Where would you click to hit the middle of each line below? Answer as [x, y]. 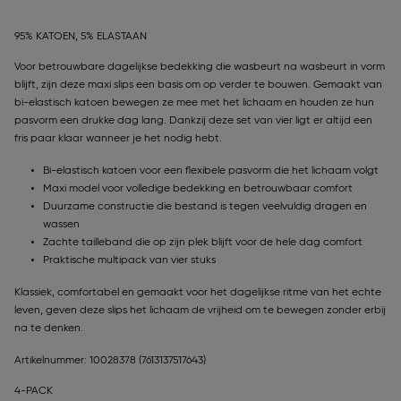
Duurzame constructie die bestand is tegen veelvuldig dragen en [205, 207]
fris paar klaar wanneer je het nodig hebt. [118, 139]
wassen [61, 225]
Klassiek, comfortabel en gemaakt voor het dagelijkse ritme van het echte [198, 293]
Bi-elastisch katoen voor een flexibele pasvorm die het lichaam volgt [211, 171]
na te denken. [49, 329]
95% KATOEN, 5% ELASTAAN [81, 37]
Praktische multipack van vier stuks [129, 261]
